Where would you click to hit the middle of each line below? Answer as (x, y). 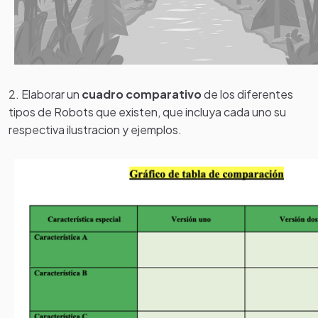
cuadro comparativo (142, 94)
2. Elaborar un (45, 94)
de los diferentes (247, 94)
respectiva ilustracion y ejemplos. (95, 129)
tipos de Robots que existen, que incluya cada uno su (147, 111)
